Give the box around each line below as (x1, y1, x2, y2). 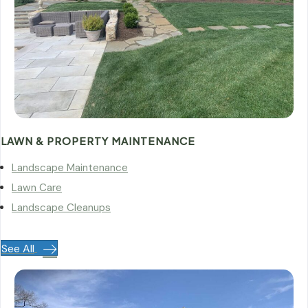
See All (1, 241, 34, 256)
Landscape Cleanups (12, 200, 111, 214)
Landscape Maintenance (12, 160, 128, 175)
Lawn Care (12, 180, 62, 195)
